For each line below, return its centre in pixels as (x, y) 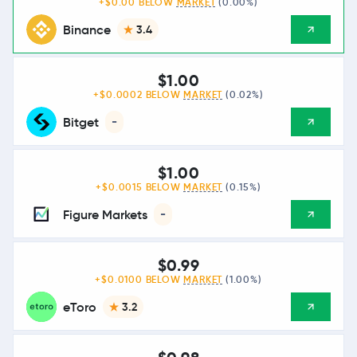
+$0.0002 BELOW (139, 95)
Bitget (81, 122)
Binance (87, 29)
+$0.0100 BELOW (139, 280)
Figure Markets (105, 214)
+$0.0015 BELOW (140, 187)
